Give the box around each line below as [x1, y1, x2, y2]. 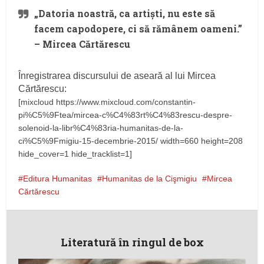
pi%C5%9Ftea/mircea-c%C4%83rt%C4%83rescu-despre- [18, 110, 233, 120]
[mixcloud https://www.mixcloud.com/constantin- [18, 97, 196, 107]
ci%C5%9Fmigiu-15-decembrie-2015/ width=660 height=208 [18, 136, 243, 146]
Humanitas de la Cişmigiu [102, 174, 197, 183]
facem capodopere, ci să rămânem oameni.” [34, 22, 243, 35]
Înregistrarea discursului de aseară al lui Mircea [18, 71, 216, 81]
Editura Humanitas [23, 174, 93, 183]
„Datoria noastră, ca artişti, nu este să [34, 7, 216, 19]
